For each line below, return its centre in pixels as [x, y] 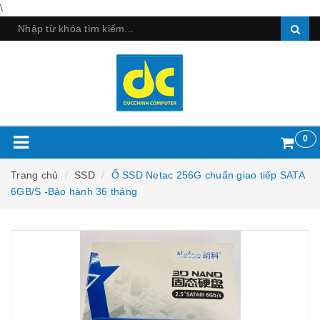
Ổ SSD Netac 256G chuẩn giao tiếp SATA [207, 175]
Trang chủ [35, 175]
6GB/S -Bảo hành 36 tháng [74, 191]
